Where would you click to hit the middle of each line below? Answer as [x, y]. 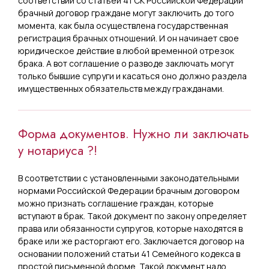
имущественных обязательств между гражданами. [121, 89]
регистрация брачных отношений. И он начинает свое [128, 38]
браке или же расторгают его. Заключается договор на [131, 241]
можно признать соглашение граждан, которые [116, 203]
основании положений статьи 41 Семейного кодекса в [129, 254]
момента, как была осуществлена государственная [123, 26]
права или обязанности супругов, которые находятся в [130, 228]
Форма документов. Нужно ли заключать [134, 134]
